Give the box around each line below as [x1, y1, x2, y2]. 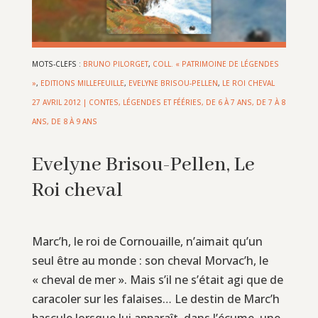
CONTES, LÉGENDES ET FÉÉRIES [88, 97, 202, 107]
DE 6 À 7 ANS [205, 97, 252, 107]
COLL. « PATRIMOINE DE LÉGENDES [152, 58, 279, 69]
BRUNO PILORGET [82, 58, 148, 69]
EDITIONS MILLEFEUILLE [40, 77, 124, 88]
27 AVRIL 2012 [31, 97, 81, 107]
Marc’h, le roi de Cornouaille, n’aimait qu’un [31, 233, 263, 249]
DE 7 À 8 [256, 97, 285, 107]
